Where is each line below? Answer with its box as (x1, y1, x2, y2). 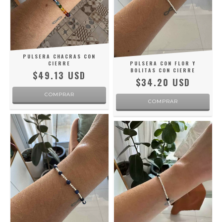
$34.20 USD (135, 76, 190, 89)
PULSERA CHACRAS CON (23, 53, 96, 60)
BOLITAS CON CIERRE (130, 66, 195, 74)
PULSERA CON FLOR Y (130, 59, 196, 67)
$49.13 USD (33, 69, 86, 82)
